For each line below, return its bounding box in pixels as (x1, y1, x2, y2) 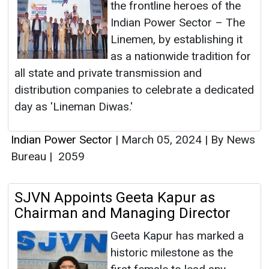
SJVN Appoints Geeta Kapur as (14, 189, 215, 207)
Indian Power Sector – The (110, 16, 245, 30)
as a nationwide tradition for (110, 49, 251, 64)
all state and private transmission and (14, 66, 202, 80)
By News (208, 133, 255, 147)
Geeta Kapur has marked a (110, 229, 244, 243)
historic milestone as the (110, 246, 233, 260)
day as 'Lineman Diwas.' (14, 100, 133, 114)
